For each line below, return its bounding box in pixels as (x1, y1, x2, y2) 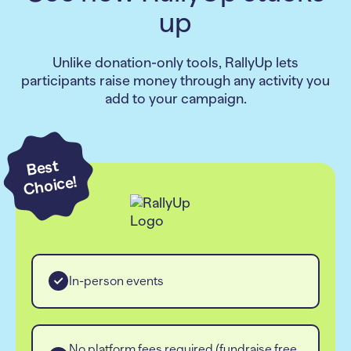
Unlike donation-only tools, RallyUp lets (52, 54, 299, 71)
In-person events (69, 273, 164, 288)
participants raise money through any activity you (21, 72, 330, 89)
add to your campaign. (104, 90, 247, 107)
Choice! (22, 172, 78, 199)
